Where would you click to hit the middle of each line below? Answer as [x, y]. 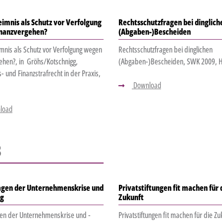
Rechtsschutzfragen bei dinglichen [165, 50]
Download [146, 85]
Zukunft [131, 197]
